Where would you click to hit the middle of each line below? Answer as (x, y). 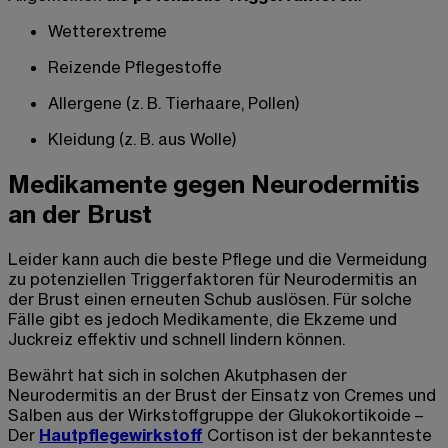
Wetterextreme (107, 30)
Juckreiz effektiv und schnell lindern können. (178, 338)
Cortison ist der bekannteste (317, 434)
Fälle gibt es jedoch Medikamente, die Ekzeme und (202, 318)
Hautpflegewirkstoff (121, 434)
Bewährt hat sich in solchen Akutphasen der (177, 374)
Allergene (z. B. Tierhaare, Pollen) (174, 102)
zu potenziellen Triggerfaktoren (133, 278)
